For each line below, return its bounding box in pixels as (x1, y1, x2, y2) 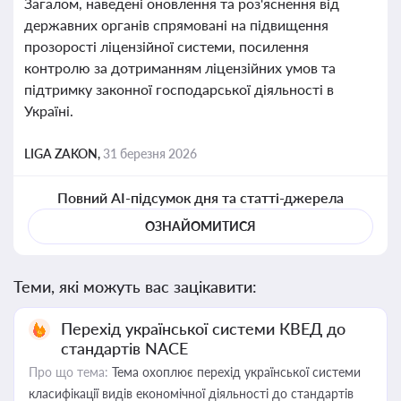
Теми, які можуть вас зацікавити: (13, 277, 257, 296)
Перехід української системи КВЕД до (61, 319, 346, 338)
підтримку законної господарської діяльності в (24, 81, 334, 98)
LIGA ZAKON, (24, 146, 103, 161)
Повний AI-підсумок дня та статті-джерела (56, 189, 345, 206)
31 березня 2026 (103, 146, 197, 161)
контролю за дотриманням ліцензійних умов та (24, 59, 336, 76)
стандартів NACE (61, 338, 188, 358)
